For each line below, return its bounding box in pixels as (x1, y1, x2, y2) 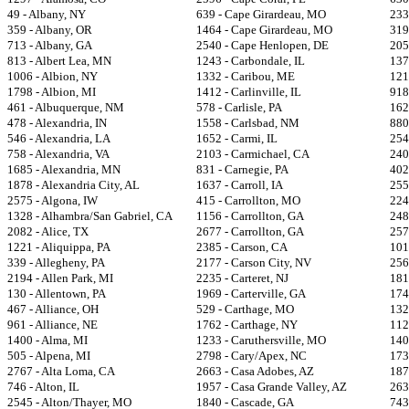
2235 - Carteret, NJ (196, 271, 288, 285)
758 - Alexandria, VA (7, 147, 110, 161)
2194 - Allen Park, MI (7, 271, 113, 285)
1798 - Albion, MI (7, 85, 96, 99)
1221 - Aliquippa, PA (7, 240, 110, 254)
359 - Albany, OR (7, 23, 92, 37)
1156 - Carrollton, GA (196, 209, 304, 223)
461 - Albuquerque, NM (7, 100, 124, 114)
